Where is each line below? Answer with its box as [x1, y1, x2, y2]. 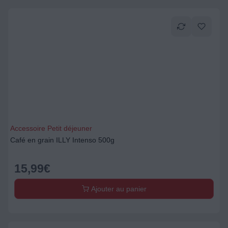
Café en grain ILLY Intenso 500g [10, 136, 115, 144]
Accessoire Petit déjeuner [10, 124, 92, 132]
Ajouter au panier [89, 185, 147, 193]
